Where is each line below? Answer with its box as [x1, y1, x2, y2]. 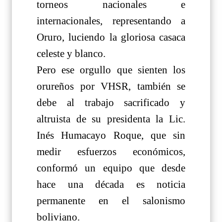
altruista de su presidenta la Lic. [37, 112, 185, 125]
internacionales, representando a [37, 14, 185, 27]
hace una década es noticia [37, 178, 185, 190]
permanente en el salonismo [37, 194, 185, 207]
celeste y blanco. [37, 47, 106, 59]
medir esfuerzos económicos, [37, 145, 185, 158]
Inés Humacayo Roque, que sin [37, 129, 185, 141]
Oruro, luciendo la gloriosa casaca [37, 31, 185, 43]
